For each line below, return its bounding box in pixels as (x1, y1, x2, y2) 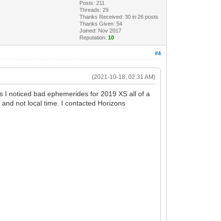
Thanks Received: (79, 13, 125, 20)
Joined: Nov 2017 (79, 27, 122, 34)
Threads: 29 (79, 6, 109, 13)
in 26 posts (131, 13, 159, 20)
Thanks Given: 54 (79, 20, 123, 27)
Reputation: (79, 34, 109, 40)
